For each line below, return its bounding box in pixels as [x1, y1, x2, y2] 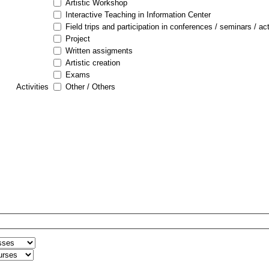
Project [65, 34, 91, 43]
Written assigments [65, 46, 133, 55]
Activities [16, 82, 52, 91]
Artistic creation [65, 58, 121, 67]
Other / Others [65, 82, 116, 91]
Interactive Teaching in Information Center [65, 10, 211, 19]
